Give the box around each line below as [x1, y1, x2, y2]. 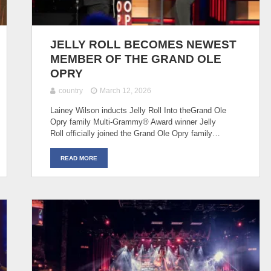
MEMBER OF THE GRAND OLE [50, 52, 221, 65]
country [59, 86, 83, 95]
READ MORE [60, 154, 97, 162]
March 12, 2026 [100, 86, 152, 95]
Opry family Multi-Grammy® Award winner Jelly [50, 117, 216, 126]
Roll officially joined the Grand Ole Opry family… [50, 128, 220, 138]
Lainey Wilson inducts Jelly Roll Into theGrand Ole [50, 105, 226, 115]
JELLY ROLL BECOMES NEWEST [50, 38, 237, 51]
